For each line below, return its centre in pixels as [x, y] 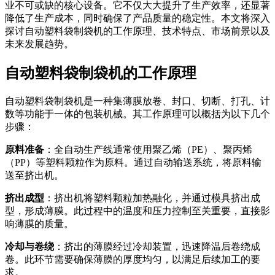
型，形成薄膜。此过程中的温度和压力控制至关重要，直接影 [137, 211]
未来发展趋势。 [39, 44]
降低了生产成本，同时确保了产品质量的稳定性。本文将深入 [137, 18]
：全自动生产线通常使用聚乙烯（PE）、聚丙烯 [148, 149]
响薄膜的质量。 [39, 223]
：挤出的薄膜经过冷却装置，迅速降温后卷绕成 [157, 246]
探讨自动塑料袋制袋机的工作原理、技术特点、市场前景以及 [137, 31]
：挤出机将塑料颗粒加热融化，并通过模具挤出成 [152, 198]
